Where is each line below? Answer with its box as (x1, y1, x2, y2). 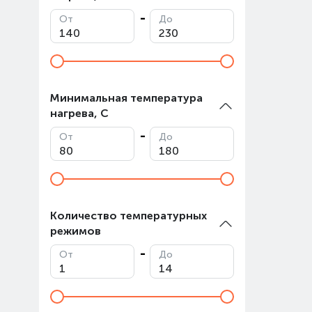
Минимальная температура (50, 91, 203, 104)
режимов (50, 224, 101, 237)
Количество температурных (50, 209, 207, 222)
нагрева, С (50, 107, 109, 120)
